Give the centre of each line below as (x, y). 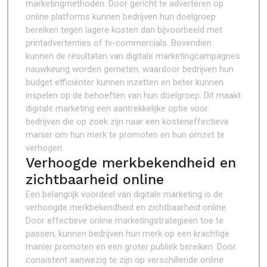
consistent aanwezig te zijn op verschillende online (125, 260)
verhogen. (45, 148)
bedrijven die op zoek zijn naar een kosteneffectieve (127, 122)
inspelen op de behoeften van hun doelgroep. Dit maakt (133, 95)
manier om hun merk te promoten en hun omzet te (125, 135)
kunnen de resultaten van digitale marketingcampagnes (133, 56)
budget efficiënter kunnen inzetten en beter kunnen (125, 82)
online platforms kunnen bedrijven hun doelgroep (121, 17)
